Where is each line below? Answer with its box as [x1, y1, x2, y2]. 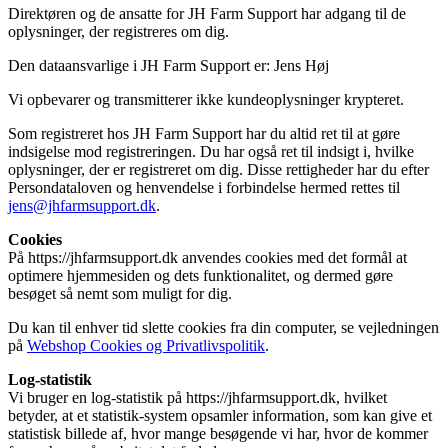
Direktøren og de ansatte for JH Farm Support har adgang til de [8, 4, 406, 22]
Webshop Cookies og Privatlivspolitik [27, 336, 265, 354]
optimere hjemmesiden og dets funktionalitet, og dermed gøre [8, 266, 393, 284]
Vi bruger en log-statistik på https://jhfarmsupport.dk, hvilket [8, 388, 387, 406]
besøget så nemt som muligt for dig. [8, 284, 232, 302]
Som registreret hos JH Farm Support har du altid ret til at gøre [8, 124, 400, 142]
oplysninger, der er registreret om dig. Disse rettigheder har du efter [8, 160, 429, 178]
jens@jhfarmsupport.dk [8, 196, 156, 214]
